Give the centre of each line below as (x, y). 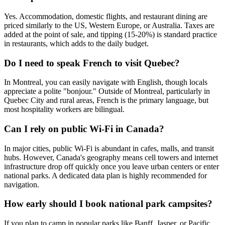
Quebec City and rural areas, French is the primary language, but (106, 100)
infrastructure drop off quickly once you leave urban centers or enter (111, 166)
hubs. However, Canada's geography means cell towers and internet (111, 157)
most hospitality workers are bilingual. (64, 109)
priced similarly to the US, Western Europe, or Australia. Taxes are (109, 25)
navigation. (22, 184)
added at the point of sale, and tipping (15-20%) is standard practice (110, 34)
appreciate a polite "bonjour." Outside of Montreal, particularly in (107, 91)
